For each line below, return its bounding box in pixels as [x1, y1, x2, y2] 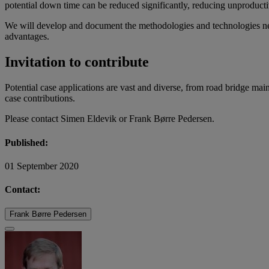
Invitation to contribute [5, 54, 149, 70]
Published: [5, 137, 48, 148]
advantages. [5, 31, 49, 42]
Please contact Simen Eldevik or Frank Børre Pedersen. [5, 113, 214, 124]
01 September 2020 [5, 160, 79, 171]
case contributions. [5, 93, 75, 104]
